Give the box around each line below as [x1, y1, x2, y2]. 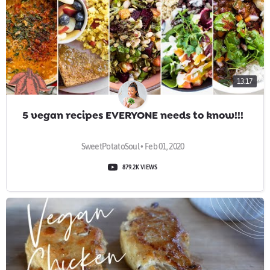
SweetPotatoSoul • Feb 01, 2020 [81, 142, 184, 151]
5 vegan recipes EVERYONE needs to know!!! [22, 108, 243, 122]
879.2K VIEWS [122, 163, 157, 171]
